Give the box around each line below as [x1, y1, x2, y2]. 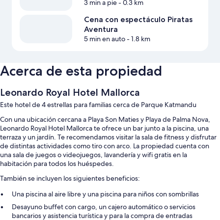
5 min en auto [83, 34, 125, 44]
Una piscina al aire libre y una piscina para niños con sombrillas [12, 190, 199, 199]
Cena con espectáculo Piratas [83, 15, 192, 25]
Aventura [83, 25, 118, 34]
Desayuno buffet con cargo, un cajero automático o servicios [12, 202, 195, 212]
